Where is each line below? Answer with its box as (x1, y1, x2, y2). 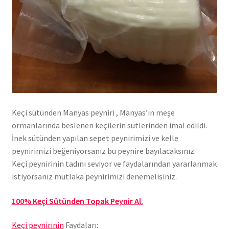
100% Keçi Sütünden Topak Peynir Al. (11, 195, 143, 206)
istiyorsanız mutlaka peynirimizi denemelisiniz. (11, 171, 177, 182)
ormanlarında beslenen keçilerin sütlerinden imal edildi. (11, 120, 207, 131)
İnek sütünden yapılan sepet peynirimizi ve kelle (11, 133, 178, 144)
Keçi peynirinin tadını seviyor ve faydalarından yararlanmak (11, 158, 217, 169)
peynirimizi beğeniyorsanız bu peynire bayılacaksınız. (11, 146, 196, 156)
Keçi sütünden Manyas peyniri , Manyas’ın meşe (11, 107, 175, 118)
